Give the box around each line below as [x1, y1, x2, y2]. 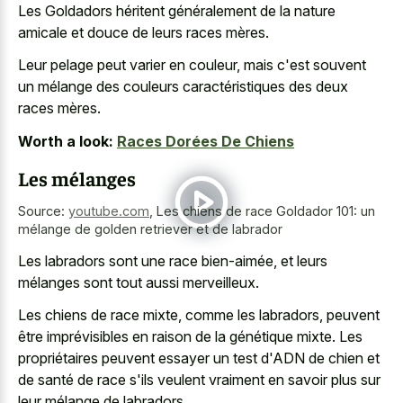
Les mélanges [18, 166, 136, 192]
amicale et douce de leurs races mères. [18, 22, 269, 41]
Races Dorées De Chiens [117, 131, 294, 150]
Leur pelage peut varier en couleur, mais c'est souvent [18, 56, 366, 75]
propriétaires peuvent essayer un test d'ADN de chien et [18, 349, 380, 368]
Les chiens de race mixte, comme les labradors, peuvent [18, 306, 380, 325]
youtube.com [68, 203, 149, 219]
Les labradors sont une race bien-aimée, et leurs [18, 251, 327, 270]
